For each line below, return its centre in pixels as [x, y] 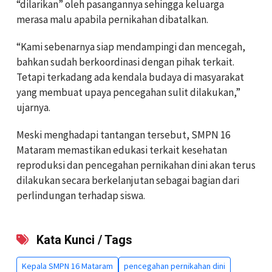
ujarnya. [33, 108]
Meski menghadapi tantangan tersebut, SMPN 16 [123, 135]
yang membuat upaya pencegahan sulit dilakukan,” [128, 93]
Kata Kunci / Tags [83, 240]
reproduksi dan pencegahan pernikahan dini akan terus [136, 165]
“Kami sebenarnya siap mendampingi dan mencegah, [131, 47]
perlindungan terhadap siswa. [81, 196]
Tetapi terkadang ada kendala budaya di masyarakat [130, 77]
